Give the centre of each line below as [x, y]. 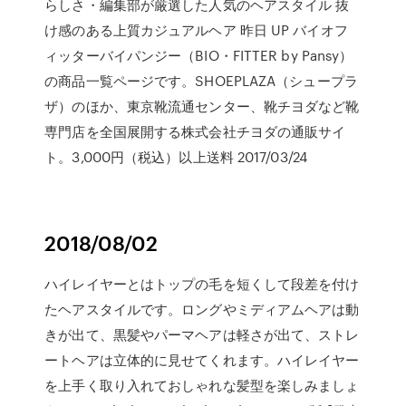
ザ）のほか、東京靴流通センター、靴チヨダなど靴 [202, 106]
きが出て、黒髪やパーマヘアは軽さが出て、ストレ [202, 334]
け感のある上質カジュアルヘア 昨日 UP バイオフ [196, 30]
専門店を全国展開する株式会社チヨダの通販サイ [195, 131]
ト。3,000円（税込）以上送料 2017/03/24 [176, 157]
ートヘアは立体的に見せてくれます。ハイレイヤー [202, 360]
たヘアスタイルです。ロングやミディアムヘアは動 [202, 309]
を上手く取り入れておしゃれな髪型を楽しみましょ [202, 385]
